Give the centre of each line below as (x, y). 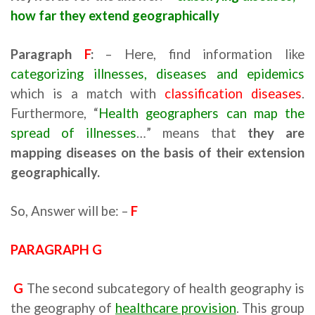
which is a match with (88, 94)
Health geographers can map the (202, 113)
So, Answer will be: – (69, 211)
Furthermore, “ (55, 113)
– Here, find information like (199, 54)
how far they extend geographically (115, 15)
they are (276, 133)
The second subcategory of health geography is (164, 288)
